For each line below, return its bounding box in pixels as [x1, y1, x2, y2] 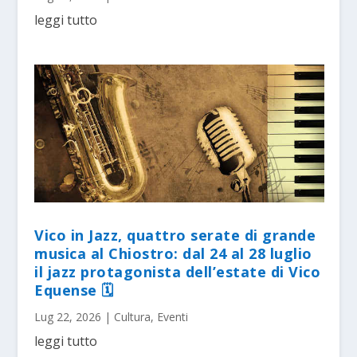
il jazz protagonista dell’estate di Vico [34, 262, 321, 282]
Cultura [114, 309, 151, 325]
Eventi [157, 309, 189, 325]
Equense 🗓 [34, 280, 114, 300]
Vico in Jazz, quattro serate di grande [34, 226, 316, 245]
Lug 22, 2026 [34, 309, 102, 325]
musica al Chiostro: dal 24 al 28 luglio [34, 244, 312, 264]
